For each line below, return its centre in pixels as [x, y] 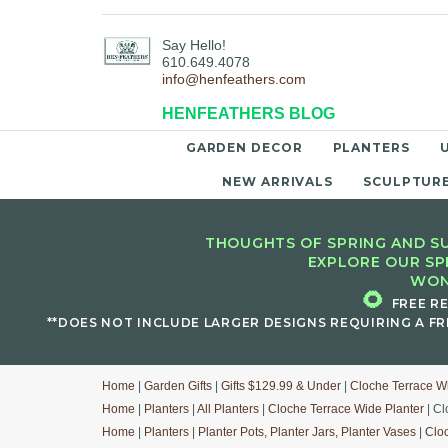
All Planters [228, 409]
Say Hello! [194, 45]
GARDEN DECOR [244, 147]
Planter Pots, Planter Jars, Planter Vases [307, 432]
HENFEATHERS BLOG [248, 114]
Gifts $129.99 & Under [281, 386]
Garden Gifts [178, 386]
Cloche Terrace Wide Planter [346, 409]
